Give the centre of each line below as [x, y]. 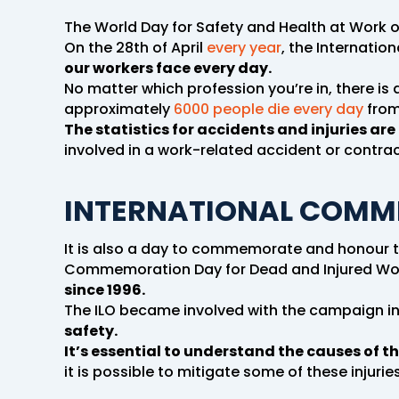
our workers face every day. [169, 68]
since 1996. [105, 289]
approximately [119, 109]
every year [242, 47]
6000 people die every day [269, 109]
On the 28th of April [134, 47]
